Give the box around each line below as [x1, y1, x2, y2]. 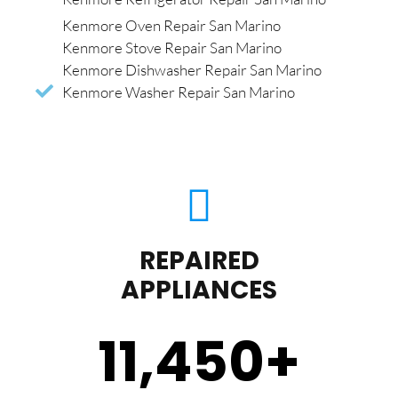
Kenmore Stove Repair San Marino [62, 37, 282, 57]
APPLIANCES [121, 272, 277, 307]
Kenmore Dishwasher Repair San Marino [62, 60, 322, 79]
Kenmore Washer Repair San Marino [62, 82, 295, 101]
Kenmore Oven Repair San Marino [62, 15, 281, 35]
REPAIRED [139, 243, 259, 278]
